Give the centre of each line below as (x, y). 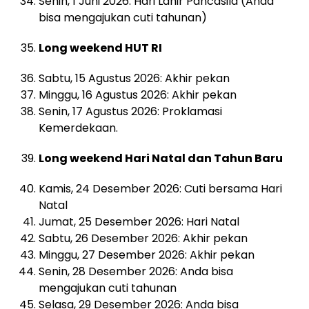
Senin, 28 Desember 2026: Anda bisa (136, 271)
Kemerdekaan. (78, 128)
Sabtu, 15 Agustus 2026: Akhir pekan (134, 78)
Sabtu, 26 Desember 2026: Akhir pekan (143, 238)
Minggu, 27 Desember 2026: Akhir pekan (147, 255)
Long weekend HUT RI (100, 48)
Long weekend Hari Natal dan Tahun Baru (161, 158)
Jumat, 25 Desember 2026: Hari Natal (139, 221)
